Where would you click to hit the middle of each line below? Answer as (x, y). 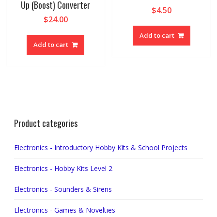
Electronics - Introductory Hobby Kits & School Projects (101, 148)
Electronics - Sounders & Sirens (63, 189)
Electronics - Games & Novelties (64, 210)
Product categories (46, 123)
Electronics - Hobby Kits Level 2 (63, 169)
